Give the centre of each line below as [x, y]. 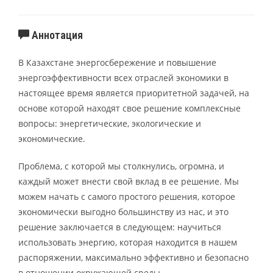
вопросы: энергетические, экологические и [110, 123]
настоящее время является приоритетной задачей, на [134, 93]
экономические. [52, 138]
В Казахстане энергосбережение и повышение [117, 62]
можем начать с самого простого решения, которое [127, 196]
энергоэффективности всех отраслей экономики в [123, 77]
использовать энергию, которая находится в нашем [128, 242]
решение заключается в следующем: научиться [120, 227]
